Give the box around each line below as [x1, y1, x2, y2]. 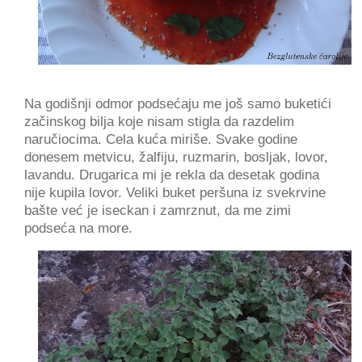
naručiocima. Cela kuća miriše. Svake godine [24, 131, 297, 147]
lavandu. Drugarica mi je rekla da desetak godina [24, 166, 319, 183]
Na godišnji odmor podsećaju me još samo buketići [24, 95, 331, 112]
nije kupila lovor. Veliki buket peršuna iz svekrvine [24, 184, 326, 200]
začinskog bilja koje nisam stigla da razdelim [24, 113, 294, 129]
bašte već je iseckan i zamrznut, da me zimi [24, 202, 291, 218]
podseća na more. [24, 220, 137, 236]
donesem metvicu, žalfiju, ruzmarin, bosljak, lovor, [24, 149, 328, 165]
